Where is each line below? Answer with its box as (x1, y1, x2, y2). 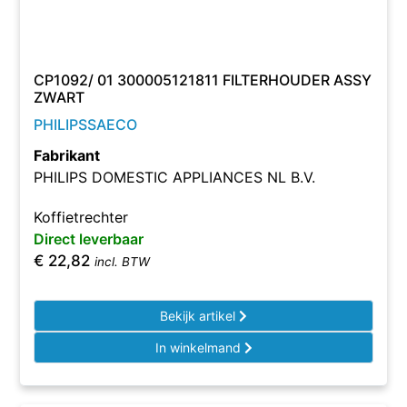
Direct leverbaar (34, 230, 144, 248)
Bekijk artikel (160, 308, 239, 323)
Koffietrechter (34, 208, 129, 226)
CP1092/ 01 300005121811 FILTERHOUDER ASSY (34, 71, 372, 89)
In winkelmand (154, 340, 244, 355)
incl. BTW (94, 254, 151, 269)
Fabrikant (34, 146, 101, 164)
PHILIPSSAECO (34, 115, 138, 134)
